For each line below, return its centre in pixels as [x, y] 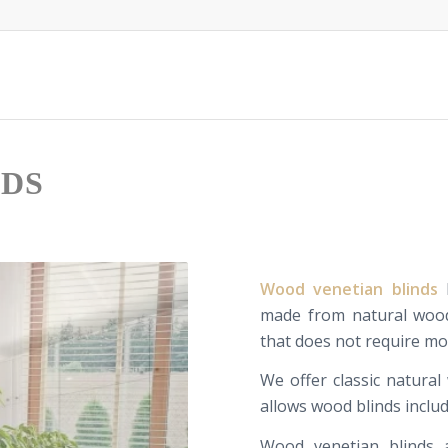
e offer [301, 380]
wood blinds [356, 406]
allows [284, 406]
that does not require [340, 340]
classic [357, 380]
